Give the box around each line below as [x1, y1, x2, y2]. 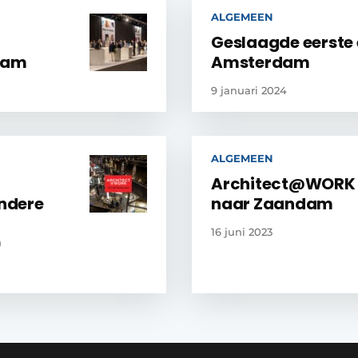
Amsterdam [211, 50, 310, 74]
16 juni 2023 [211, 225, 272, 238]
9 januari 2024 [211, 83, 287, 97]
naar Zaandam [211, 192, 334, 215]
